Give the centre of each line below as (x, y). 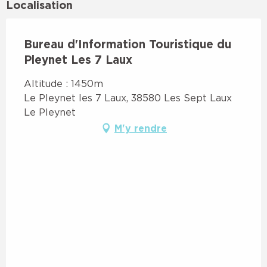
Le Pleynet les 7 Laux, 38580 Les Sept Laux (128, 97)
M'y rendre (141, 128)
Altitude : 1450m (63, 83)
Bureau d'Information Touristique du (128, 44)
